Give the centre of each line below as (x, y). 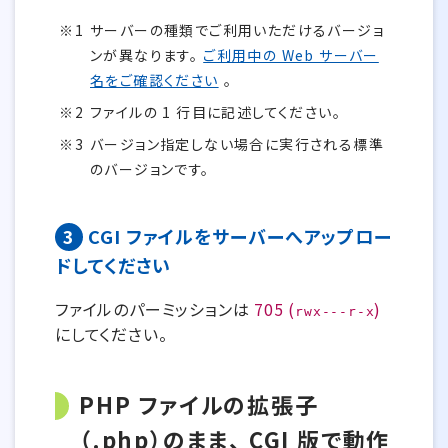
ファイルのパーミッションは (152, 309)
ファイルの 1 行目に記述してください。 (215, 112)
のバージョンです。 (150, 169)
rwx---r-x (335, 311)
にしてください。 (111, 334)
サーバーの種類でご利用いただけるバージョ (237, 30)
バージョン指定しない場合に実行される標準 (237, 144)
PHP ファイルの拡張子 (199, 404)
